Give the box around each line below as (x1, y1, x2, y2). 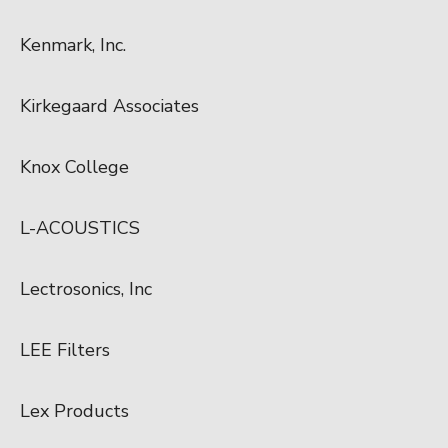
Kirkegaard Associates (20, 93, 199, 118)
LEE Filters (20, 337, 110, 362)
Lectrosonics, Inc (20, 276, 152, 301)
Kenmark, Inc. (20, 32, 126, 57)
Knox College (20, 154, 129, 179)
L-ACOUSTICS (20, 215, 140, 240)
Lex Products (20, 398, 129, 423)
